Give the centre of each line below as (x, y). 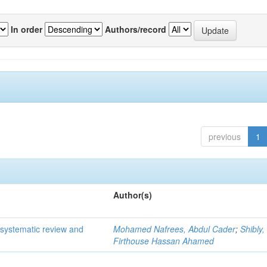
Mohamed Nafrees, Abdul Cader (175, 229)
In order (27, 29)
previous (224, 136)
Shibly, (253, 229)
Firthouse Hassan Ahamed (164, 241)
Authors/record (136, 29)
